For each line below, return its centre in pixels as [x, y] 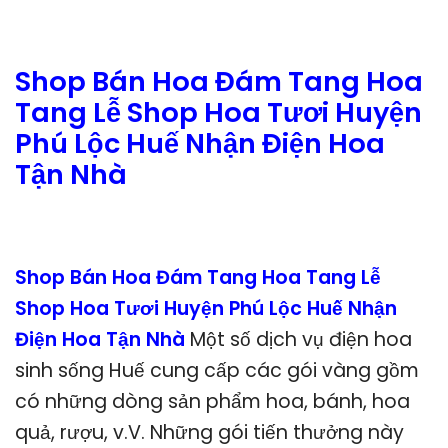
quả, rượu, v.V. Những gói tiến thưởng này [209, 432]
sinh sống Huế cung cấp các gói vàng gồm [217, 370]
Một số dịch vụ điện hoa [301, 339]
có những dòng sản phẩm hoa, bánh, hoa [212, 401]
